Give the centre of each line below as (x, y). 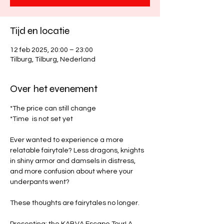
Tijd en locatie (40, 30)
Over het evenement (54, 88)
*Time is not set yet (41, 119)
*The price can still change (53, 108)
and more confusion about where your (72, 171)
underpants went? (40, 182)
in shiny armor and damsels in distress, (73, 161)
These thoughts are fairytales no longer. (75, 203)
